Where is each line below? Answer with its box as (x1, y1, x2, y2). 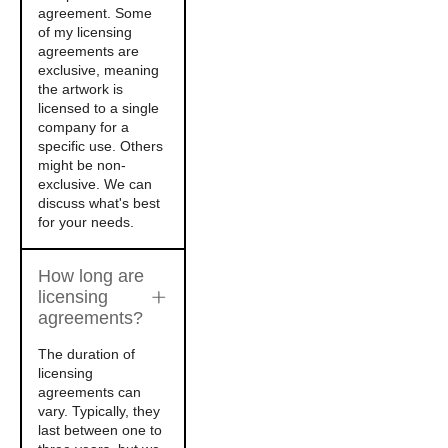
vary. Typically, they (38, 403, 160, 419)
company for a (38, 119, 129, 135)
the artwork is (38, 81, 123, 97)
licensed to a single (38, 100, 159, 116)
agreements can (38, 384, 141, 400)
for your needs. (38, 214, 134, 230)
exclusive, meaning (38, 62, 159, 78)
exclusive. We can (38, 176, 152, 192)
